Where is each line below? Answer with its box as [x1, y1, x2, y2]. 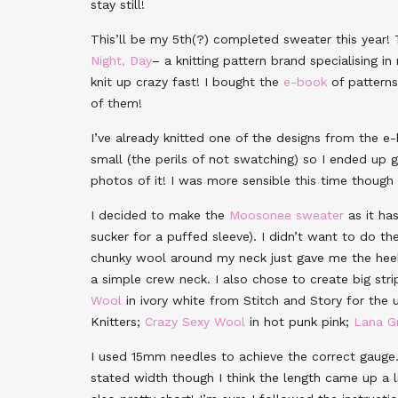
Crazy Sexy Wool [145, 314, 245, 329]
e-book [283, 74, 327, 89]
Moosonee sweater [229, 207, 344, 222]
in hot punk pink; [245, 314, 354, 329]
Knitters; [91, 314, 145, 329]
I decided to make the [91, 207, 229, 222]
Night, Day [91, 52, 152, 68]
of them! [91, 95, 142, 110]
